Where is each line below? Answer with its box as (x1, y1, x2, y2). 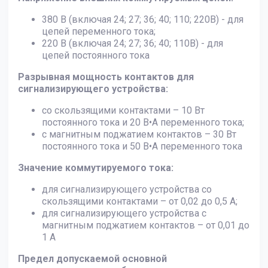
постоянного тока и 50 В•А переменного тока (42, 140, 242, 152)
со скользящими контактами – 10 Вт (42, 104, 205, 116)
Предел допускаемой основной (18, 252, 167, 264)
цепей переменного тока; (42, 25, 156, 37)
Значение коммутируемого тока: (18, 162, 173, 173)
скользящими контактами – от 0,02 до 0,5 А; (42, 195, 237, 207)
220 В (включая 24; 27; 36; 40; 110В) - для (42, 37, 223, 49)
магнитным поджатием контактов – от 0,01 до (42, 219, 249, 231)
